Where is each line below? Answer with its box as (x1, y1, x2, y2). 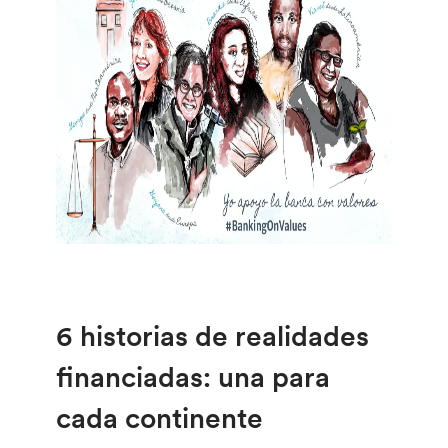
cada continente (56, 399, 264, 436)
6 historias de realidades (56, 317, 370, 354)
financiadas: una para (56, 358, 331, 395)
